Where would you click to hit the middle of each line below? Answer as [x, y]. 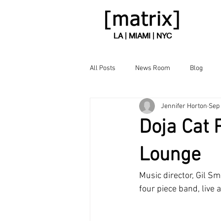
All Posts [103, 68]
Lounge [170, 155]
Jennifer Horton [184, 106]
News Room [153, 68]
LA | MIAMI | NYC [142, 36]
